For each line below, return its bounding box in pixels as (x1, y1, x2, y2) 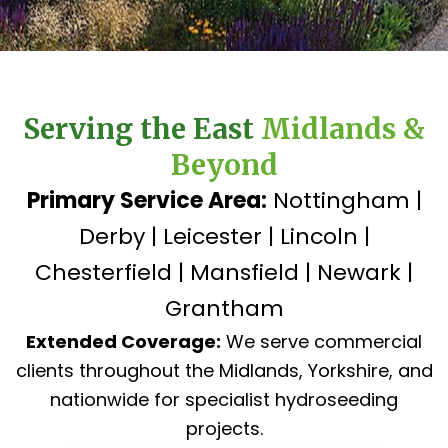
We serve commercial (221, 329, 422, 355)
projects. (185, 416, 263, 442)
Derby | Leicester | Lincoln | (78, 221, 370, 253)
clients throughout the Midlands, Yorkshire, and (15, 358, 433, 384)
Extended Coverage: (26, 329, 221, 355)
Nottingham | (266, 185, 422, 217)
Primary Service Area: (26, 185, 267, 217)
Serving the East (23, 111, 254, 148)
